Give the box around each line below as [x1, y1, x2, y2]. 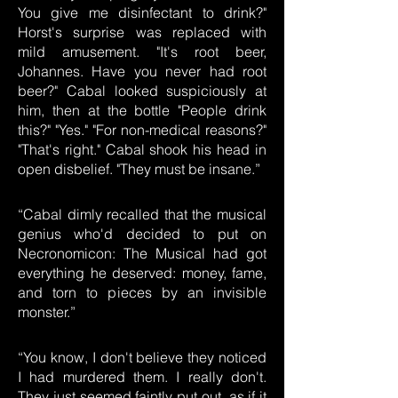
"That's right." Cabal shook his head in [18, 140, 267, 158]
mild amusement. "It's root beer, [18, 43, 267, 60]
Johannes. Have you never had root [18, 62, 267, 80]
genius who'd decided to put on [18, 225, 267, 243]
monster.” [18, 303, 76, 321]
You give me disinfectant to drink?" [18, 4, 267, 21]
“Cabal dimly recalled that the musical [18, 205, 267, 223]
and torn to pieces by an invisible [18, 283, 267, 301]
